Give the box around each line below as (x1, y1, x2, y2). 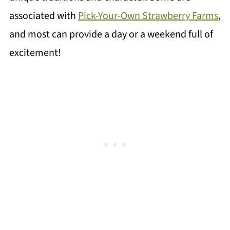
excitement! (9, 45, 61, 60)
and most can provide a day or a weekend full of (9, 27, 213, 42)
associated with (9, 8, 78, 23)
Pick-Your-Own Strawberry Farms (78, 8, 218, 23)
